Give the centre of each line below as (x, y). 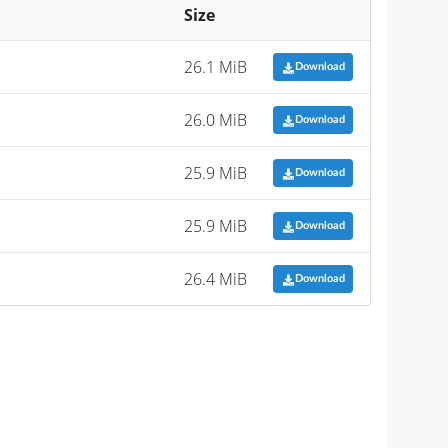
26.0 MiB (216, 119)
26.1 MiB (216, 66)
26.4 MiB (216, 278)
